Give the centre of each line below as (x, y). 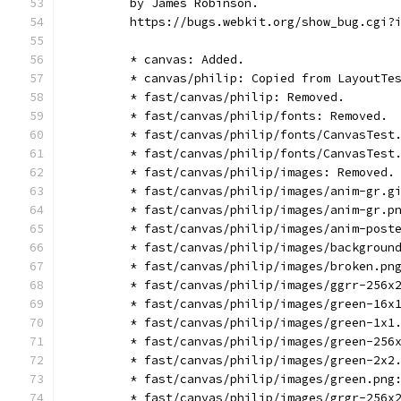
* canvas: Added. (158, 60)
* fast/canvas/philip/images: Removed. (234, 172)
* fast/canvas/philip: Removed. (209, 97)
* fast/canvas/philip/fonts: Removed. (230, 116)
